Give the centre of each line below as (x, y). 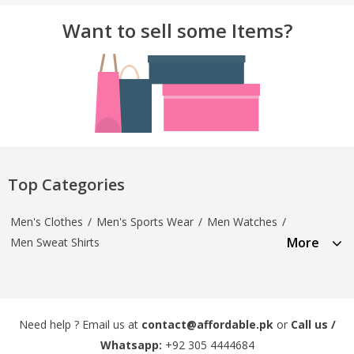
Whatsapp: (131, 345)
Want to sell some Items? (177, 30)
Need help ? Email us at (80, 324)
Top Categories (66, 184)
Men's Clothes (47, 221)
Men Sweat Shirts (55, 242)
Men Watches (242, 221)
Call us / (313, 324)
